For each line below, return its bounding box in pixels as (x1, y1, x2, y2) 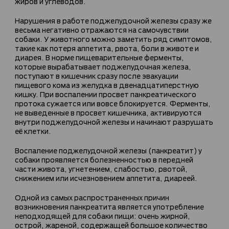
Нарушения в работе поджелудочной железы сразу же (15, 15, 212, 25)
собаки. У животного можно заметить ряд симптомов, (15, 33, 212, 43)
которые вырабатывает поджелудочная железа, (15, 61, 191, 71)
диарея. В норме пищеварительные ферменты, (15, 52, 184, 62)
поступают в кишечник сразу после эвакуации (15, 70, 178, 80)
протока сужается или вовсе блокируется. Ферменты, (15, 98, 211, 108)
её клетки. (15, 125, 51, 135)
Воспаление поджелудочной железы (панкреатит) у (15, 145, 202, 155)
